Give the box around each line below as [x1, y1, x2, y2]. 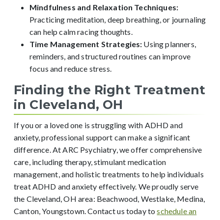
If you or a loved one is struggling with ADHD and [14, 120, 183, 130]
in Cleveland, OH [14, 97, 123, 112]
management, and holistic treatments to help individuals [14, 169, 204, 179]
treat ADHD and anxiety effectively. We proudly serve [14, 182, 199, 191]
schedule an [157, 206, 197, 216]
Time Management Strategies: [29, 39, 142, 49]
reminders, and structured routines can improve [29, 52, 191, 61]
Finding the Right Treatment [14, 82, 206, 97]
